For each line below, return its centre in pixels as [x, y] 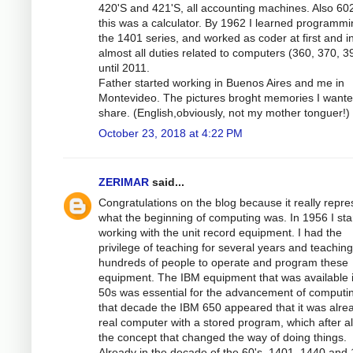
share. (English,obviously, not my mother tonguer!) [224, 112]
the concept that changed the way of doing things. [223, 337]
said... [167, 182]
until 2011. [124, 67]
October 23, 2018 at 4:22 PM [171, 133]
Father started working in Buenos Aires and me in [221, 82]
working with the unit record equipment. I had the [220, 232]
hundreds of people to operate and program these [223, 262]
